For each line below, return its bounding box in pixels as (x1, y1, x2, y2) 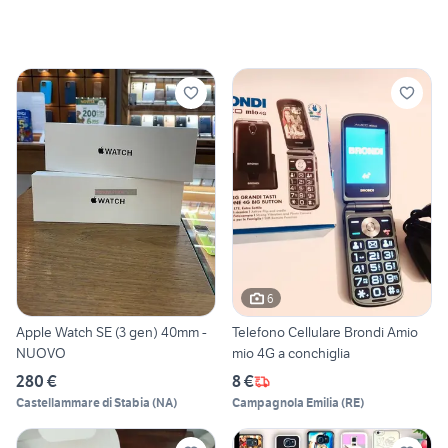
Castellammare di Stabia (16, 395, 150, 411)
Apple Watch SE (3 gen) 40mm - (16, 323, 207, 342)
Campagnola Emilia (232, 395, 339, 411)
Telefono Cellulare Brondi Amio (232, 323, 418, 342)
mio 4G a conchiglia (232, 344, 350, 363)
